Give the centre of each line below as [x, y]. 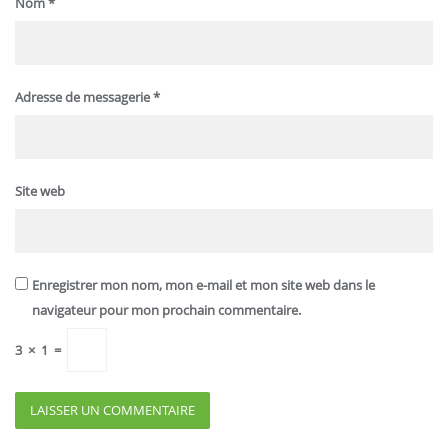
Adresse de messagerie [84, 97]
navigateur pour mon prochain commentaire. [166, 310]
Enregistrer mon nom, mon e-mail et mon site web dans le [203, 285]
